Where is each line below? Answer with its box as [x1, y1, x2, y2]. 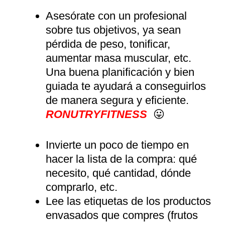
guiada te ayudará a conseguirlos [46, 79, 206, 92]
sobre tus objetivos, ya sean [46, 23, 181, 36]
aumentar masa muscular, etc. [46, 51, 191, 64]
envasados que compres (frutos [46, 208, 198, 221]
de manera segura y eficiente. [46, 93, 189, 106]
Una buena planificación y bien [46, 65, 194, 78]
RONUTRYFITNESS [46, 107, 147, 121]
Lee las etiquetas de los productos [46, 194, 211, 207]
